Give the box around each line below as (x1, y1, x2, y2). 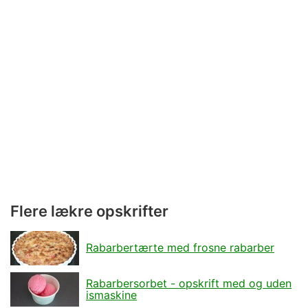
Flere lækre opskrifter (10, 202, 168, 220)
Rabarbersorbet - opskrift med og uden (86, 276, 291, 290)
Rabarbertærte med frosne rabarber (86, 241, 274, 254)
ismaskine (86, 287, 137, 302)
